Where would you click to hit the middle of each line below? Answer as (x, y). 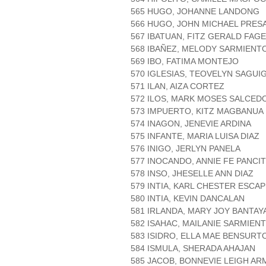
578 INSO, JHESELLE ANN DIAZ (192, 174)
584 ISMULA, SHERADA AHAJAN (193, 248)
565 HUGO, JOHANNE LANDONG (195, 12)
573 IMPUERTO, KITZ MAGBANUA (197, 111)
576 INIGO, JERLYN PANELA (186, 149)
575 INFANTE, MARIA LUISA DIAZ (195, 136)
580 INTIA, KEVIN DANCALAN (188, 199)
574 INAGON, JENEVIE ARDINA (191, 124)
